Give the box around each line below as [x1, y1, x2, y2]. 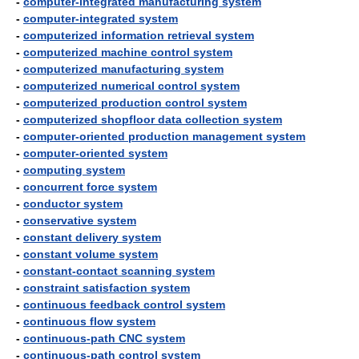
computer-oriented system [23, 147, 167, 159]
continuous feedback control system [23, 298, 225, 311]
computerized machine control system [23, 46, 232, 58]
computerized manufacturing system [23, 63, 224, 75]
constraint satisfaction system [23, 281, 190, 294]
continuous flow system [23, 315, 155, 328]
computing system [23, 163, 125, 176]
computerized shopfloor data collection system [23, 113, 282, 126]
